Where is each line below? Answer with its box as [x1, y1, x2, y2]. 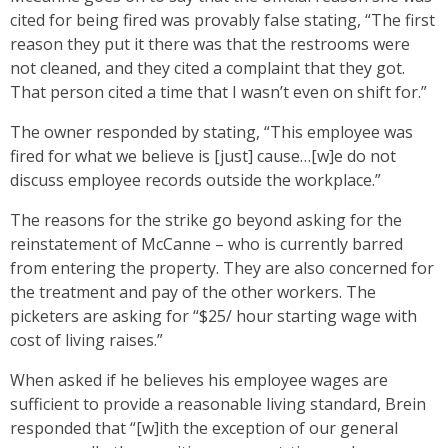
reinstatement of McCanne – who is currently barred [10, 233, 403, 256]
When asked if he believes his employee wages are [10, 369, 388, 392]
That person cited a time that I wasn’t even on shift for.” [10, 81, 431, 104]
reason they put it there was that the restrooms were [10, 33, 410, 56]
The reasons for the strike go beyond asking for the [10, 209, 402, 232]
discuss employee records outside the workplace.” [10, 169, 381, 192]
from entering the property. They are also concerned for [10, 257, 434, 280]
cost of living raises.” [10, 329, 163, 352]
